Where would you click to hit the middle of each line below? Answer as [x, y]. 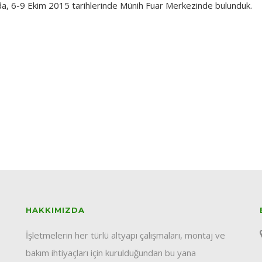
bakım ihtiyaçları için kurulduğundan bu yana [111, 252]
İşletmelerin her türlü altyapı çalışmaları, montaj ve [125, 235]
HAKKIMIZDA [55, 210]
